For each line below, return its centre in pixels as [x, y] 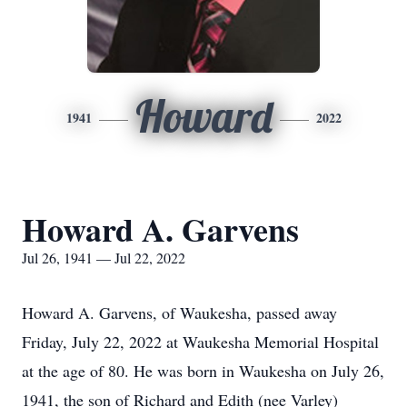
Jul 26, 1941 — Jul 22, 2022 [104, 258]
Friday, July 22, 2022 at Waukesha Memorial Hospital [200, 342]
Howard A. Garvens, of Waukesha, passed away [179, 313]
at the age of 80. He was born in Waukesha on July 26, [203, 371]
